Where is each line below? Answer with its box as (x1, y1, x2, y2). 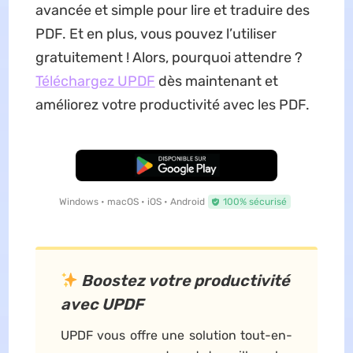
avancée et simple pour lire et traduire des (35, 2, 310, 20)
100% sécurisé (223, 196, 287, 208)
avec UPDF (60, 295, 143, 314)
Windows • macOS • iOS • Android (59, 196, 205, 208)
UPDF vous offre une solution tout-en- (60, 328, 293, 344)
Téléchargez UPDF (35, 72, 155, 91)
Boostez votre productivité (81, 271, 291, 291)
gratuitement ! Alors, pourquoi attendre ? (35, 49, 303, 67)
